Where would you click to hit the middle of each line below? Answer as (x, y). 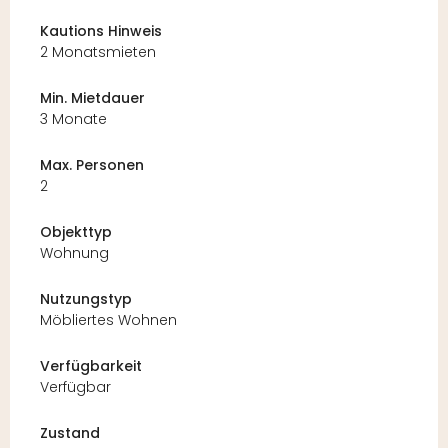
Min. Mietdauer (92, 98)
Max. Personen (92, 165)
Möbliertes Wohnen (108, 320)
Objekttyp (76, 232)
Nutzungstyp (86, 299)
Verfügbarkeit (91, 366)
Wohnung (74, 253)
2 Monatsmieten (98, 52)
